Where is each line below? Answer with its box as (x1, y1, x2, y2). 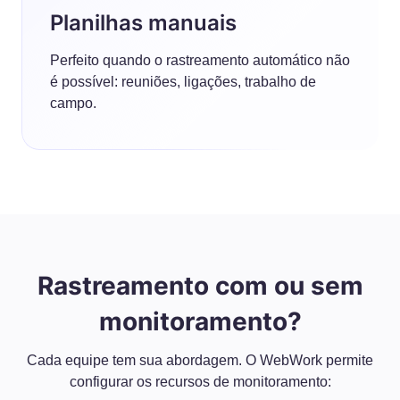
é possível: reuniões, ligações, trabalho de (50, 74, 316, 89)
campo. (50, 96, 96, 111)
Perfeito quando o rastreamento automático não (50, 53, 350, 68)
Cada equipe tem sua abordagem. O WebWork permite (27, 353, 373, 368)
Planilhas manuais (50, 10, 237, 36)
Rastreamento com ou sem (37, 271, 363, 301)
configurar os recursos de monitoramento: (69, 374, 331, 389)
